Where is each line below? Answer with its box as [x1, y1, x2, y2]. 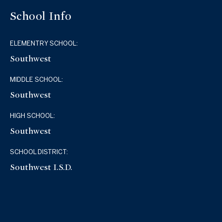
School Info [10, 9, 72, 23]
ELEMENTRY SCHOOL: [10, 39, 78, 47]
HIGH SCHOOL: [10, 111, 55, 119]
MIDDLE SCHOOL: [10, 75, 63, 83]
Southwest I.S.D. [10, 162, 73, 172]
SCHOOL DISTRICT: [10, 148, 68, 156]
